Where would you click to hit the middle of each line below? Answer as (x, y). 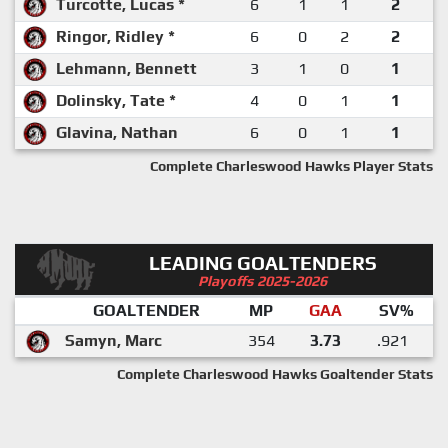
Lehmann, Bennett (126, 68)
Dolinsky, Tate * (116, 100)
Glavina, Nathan (117, 132)
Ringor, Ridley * (115, 36)
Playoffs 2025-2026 (263, 280)
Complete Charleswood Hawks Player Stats (291, 165)
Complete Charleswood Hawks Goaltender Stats (275, 373)
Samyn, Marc (113, 340)
